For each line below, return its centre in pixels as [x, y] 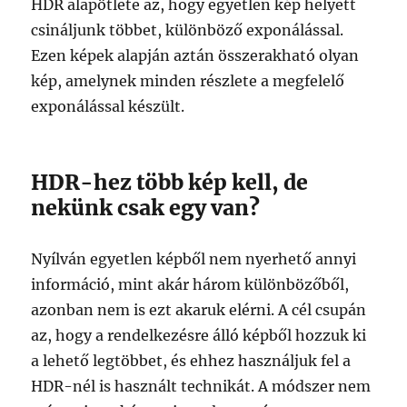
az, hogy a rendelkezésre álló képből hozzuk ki [199, 335]
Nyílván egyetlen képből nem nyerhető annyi [194, 258]
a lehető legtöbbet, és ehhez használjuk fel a [191, 360]
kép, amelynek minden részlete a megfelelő [188, 80]
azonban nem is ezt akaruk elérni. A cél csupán [199, 309]
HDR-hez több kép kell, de [170, 182]
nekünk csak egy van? [146, 207]
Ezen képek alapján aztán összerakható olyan [195, 55]
